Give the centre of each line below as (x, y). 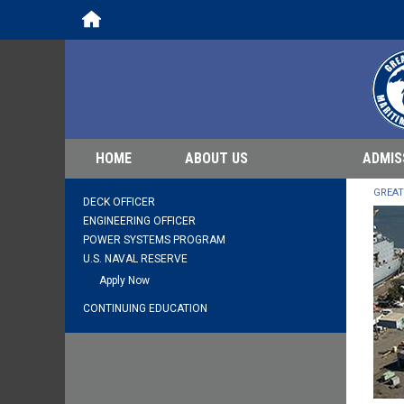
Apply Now (124, 280)
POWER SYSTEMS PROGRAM (154, 240)
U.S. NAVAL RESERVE (135, 259)
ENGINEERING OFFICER (139, 221)
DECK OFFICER (119, 202)
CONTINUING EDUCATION (145, 308)
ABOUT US (216, 158)
